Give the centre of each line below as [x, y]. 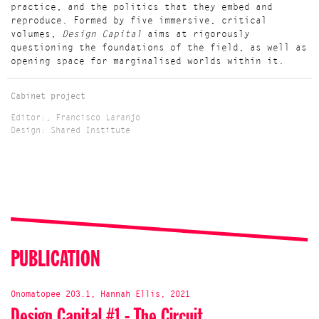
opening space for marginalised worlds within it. [147, 62]
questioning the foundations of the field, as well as [159, 48]
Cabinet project [48, 97]
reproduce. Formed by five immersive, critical [139, 21]
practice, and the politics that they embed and [142, 7]
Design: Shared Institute [70, 131]
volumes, [36, 35]
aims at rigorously [196, 35]
